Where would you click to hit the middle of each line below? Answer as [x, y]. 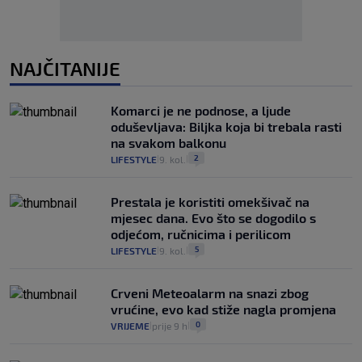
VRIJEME [130, 325]
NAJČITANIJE [65, 68]
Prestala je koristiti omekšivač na [210, 201]
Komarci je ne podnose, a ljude [201, 110]
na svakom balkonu [168, 142]
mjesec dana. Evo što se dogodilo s [213, 217]
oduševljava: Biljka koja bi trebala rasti [226, 126]
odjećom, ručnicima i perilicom [201, 234]
